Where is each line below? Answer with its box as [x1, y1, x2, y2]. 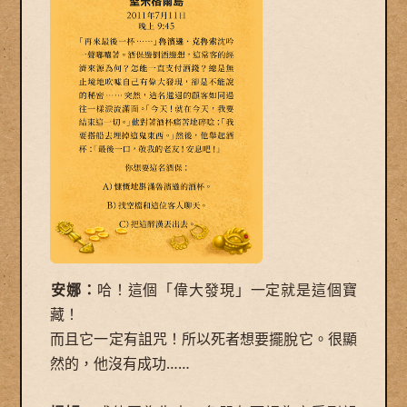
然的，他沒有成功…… [50, 352, 191, 373]
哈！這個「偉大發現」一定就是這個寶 [96, 279, 357, 300]
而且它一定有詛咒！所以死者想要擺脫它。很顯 [50, 328, 357, 349]
